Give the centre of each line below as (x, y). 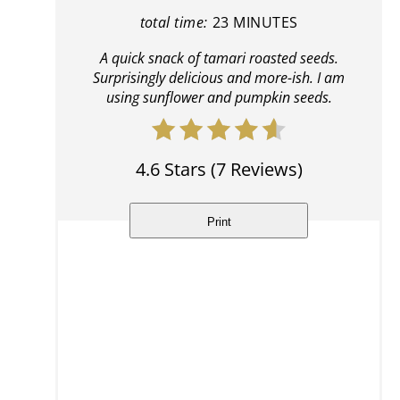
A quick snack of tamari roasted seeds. (219, 58)
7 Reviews (256, 170)
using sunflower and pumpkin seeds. (219, 98)
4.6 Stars (171, 170)
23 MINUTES (255, 23)
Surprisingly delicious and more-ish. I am (219, 78)
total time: (174, 23)
